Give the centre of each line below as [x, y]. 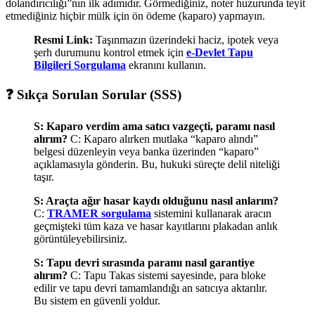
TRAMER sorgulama [99, 214]
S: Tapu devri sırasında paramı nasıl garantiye [144, 263]
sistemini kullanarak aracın [211, 214]
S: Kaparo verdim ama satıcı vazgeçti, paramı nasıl [154, 127]
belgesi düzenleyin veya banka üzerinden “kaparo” [146, 152]
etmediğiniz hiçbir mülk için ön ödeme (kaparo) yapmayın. [135, 15]
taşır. [44, 177]
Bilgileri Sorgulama [80, 65]
